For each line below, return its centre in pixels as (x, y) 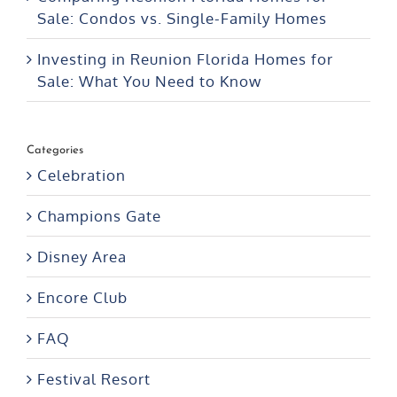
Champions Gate (99, 216)
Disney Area (82, 257)
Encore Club (82, 298)
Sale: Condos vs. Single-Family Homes (182, 18)
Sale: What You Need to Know (149, 81)
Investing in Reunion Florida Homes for (185, 58)
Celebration (82, 175)
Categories (55, 150)
